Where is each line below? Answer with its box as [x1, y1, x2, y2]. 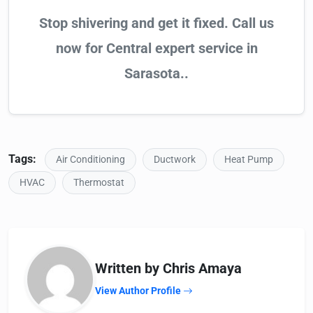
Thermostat [73, 177, 124, 189]
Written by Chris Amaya [95, 260, 242, 277]
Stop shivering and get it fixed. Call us [39, 15, 274, 32]
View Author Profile [95, 285, 183, 297]
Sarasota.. [124, 65, 189, 82]
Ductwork [154, 154, 196, 166]
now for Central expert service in [55, 40, 258, 57]
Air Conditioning [56, 154, 125, 166]
